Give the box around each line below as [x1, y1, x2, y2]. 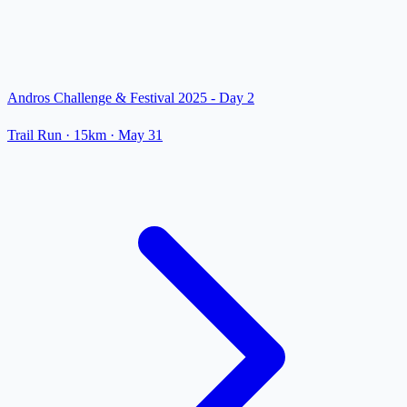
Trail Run [7, 127, 62, 144]
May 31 [118, 127, 163, 144]
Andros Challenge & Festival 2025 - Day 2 [7, 90, 254, 106]
